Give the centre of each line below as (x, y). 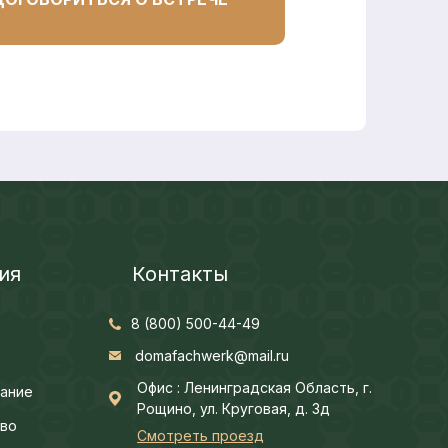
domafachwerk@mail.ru (212, 355)
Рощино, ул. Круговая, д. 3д (233, 408)
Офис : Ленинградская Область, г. (254, 387)
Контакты (180, 274)
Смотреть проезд (200, 435)
